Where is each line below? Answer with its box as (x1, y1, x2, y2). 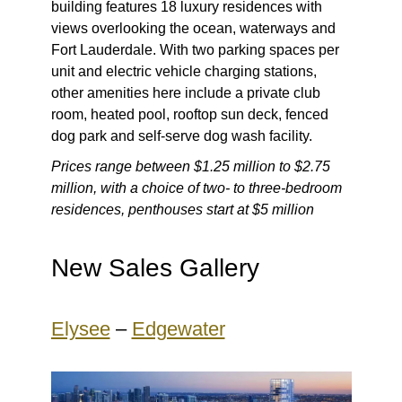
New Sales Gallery (50, 254, 259, 283)
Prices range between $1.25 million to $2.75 (50, 159, 330, 175)
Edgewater (131, 318, 225, 341)
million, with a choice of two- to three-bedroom (50, 180, 342, 197)
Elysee (50, 318, 110, 341)
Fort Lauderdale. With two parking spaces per (50, 42, 339, 58)
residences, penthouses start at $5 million (50, 202, 314, 218)
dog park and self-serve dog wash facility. (50, 128, 312, 144)
